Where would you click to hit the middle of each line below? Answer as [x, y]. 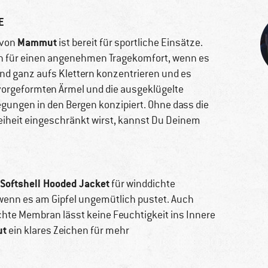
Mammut [37, 42]
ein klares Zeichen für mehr [68, 231]
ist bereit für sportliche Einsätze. [130, 43]
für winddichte [142, 184]
